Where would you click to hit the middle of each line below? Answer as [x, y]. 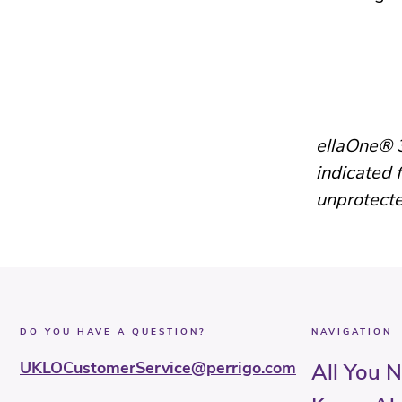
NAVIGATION [351, 332]
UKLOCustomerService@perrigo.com [158, 368]
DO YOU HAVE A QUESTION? [113, 332]
